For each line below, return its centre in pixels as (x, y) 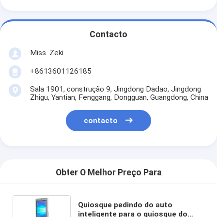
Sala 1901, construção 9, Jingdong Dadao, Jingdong (115, 89)
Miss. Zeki (46, 53)
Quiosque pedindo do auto (125, 205)
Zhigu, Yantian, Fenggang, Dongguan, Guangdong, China (119, 97)
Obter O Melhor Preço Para (108, 173)
